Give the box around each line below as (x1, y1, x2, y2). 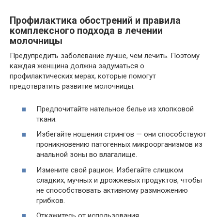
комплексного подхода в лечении (10, 25, 163, 37)
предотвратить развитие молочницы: (10, 82, 135, 91)
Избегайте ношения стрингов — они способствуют (36, 130, 206, 139)
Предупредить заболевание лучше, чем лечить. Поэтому (10, 51, 200, 60)
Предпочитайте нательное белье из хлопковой (36, 104, 194, 113)
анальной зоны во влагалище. (36, 150, 137, 159)
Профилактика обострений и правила (10, 15, 181, 27)
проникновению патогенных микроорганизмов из (36, 140, 202, 149)
